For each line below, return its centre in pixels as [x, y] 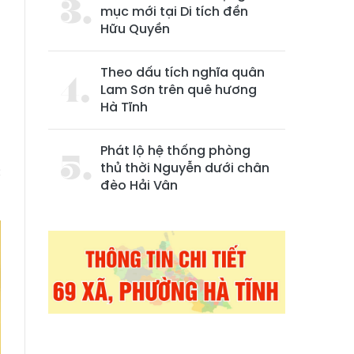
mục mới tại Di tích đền [174, 11]
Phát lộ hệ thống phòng [175, 151]
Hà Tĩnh [124, 107]
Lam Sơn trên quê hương [179, 90]
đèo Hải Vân [139, 185]
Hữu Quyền [135, 29]
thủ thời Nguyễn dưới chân [185, 168]
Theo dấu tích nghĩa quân [183, 72]
